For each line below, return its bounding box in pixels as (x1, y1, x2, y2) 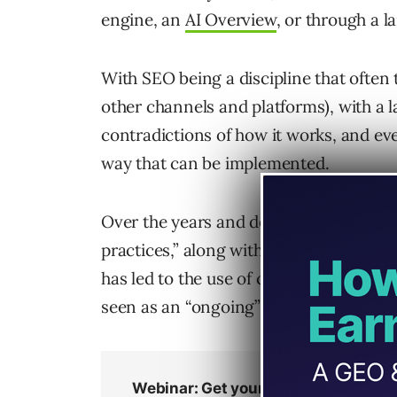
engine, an (101, 9, 185, 31)
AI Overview (184, 9, 276, 31)
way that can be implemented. (101, 152, 330, 175)
